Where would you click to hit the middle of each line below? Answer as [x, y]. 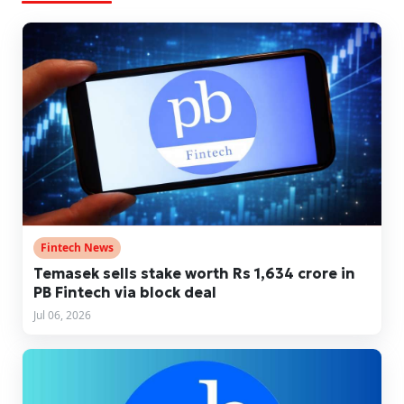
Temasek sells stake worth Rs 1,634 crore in [194, 274]
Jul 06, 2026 [62, 316]
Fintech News [77, 248]
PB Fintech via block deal [125, 293]
